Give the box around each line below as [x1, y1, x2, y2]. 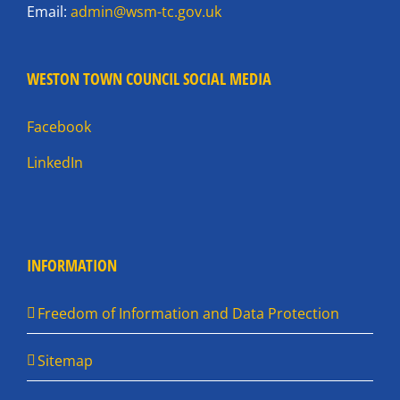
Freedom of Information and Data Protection [37, 304, 339, 323]
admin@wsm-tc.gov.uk [71, 2, 221, 21]
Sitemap [37, 351, 93, 371]
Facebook [27, 117, 91, 137]
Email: [27, 2, 71, 21]
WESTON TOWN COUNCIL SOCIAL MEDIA [27, 68, 271, 89]
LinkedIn [27, 153, 83, 172]
